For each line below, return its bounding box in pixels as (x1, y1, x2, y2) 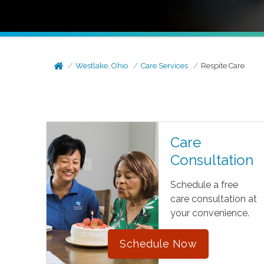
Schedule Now (120, 237, 197, 250)
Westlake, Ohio (75, 61, 128, 70)
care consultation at (170, 193, 257, 204)
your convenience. (170, 207, 249, 219)
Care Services (141, 61, 189, 70)
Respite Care (201, 61, 245, 70)
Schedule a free (170, 179, 238, 190)
